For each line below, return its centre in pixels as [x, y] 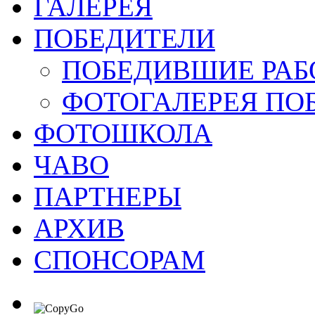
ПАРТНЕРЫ [108, 197]
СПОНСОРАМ [120, 260]
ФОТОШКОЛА [123, 133]
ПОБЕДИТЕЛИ [124, 38]
